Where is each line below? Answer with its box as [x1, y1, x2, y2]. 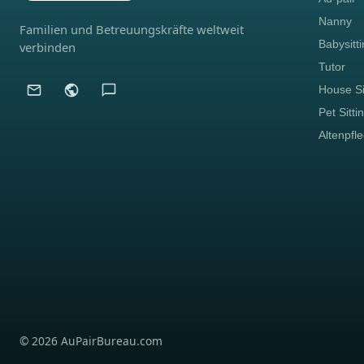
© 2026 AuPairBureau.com [19, 332, 162, 349]
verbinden [19, 39, 76, 55]
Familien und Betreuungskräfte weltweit [19, 21, 244, 37]
